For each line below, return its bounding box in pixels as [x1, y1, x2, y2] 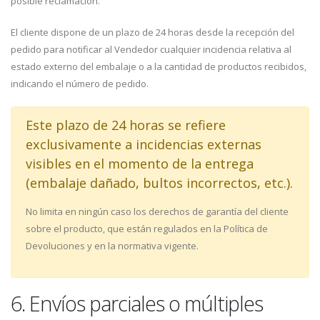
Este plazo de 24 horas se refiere [26, 116, 226, 134]
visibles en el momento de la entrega [26, 155, 254, 172]
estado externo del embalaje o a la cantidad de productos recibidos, [11, 60, 306, 73]
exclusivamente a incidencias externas [26, 136, 261, 153]
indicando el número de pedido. [11, 77, 149, 90]
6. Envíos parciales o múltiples [11, 289, 263, 317]
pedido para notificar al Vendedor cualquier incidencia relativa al [11, 43, 291, 56]
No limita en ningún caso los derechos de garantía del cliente [26, 205, 289, 218]
